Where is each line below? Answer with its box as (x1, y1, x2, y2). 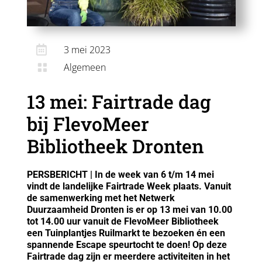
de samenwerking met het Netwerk (26, 192, 175, 204)
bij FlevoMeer (26, 111, 149, 136)
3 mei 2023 (64, 43, 111, 56)
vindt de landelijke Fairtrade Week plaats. (26, 180, 204, 192)
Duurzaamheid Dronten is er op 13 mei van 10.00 (26, 204, 232, 215)
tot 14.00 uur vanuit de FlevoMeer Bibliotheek (26, 215, 219, 227)
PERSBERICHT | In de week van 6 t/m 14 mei (26, 168, 214, 180)
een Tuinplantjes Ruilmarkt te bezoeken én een (26, 227, 225, 239)
